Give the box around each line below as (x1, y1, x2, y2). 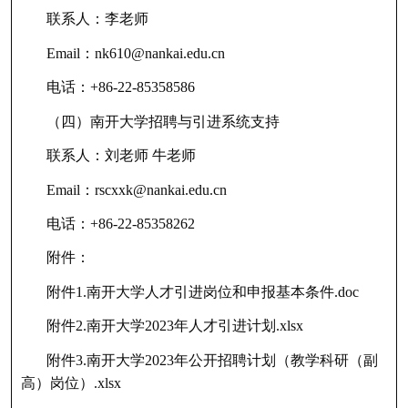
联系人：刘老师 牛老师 (46, 148, 196, 164)
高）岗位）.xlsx (20, 374, 121, 391)
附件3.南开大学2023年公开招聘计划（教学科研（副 (46, 352, 378, 368)
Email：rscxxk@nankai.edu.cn (46, 181, 227, 198)
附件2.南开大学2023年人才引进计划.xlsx (46, 318, 303, 334)
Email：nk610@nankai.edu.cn (46, 45, 225, 61)
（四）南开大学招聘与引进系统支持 (46, 113, 280, 129)
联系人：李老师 (46, 11, 148, 27)
